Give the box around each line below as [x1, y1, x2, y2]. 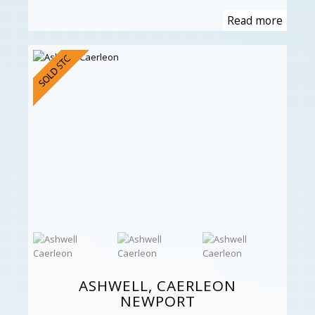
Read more [227, 12, 283, 28]
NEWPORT [120, 291, 195, 311]
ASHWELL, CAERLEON [79, 276, 236, 296]
